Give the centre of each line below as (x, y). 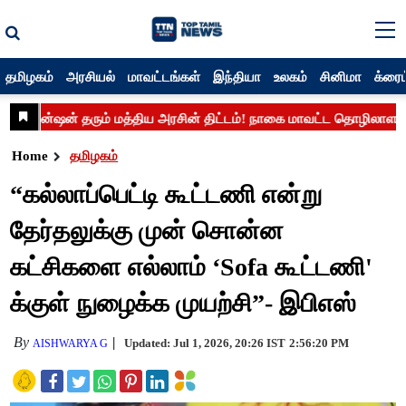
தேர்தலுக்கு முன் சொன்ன (147, 231)
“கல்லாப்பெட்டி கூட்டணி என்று (166, 194)
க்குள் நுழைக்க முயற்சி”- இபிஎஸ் (184, 303)
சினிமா (341, 76)
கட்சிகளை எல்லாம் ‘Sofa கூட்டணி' (192, 267)
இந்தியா (237, 76)
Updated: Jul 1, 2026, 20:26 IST (205, 343)
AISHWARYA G (71, 343)
